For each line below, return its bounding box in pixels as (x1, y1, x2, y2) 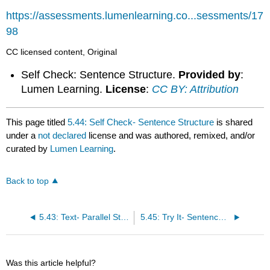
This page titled (6, 116, 68, 127)
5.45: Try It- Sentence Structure (218, 212, 227, 222)
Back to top (6, 176, 49, 186)
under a (6, 130, 39, 140)
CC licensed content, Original (6, 46, 118, 57)
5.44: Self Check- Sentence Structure (67, 116, 215, 127)
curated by (6, 143, 51, 154)
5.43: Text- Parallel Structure (120, 212, 129, 222)
